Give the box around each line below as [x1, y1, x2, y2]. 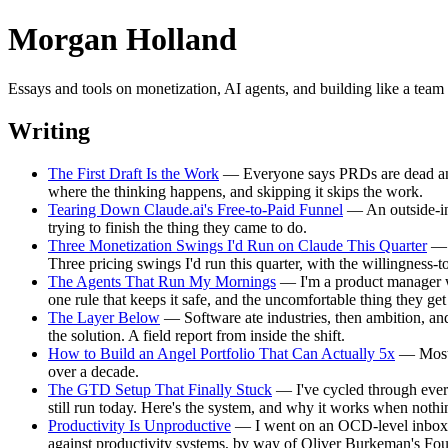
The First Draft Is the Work [48, 164, 219, 182]
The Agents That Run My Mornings [48, 272, 276, 290]
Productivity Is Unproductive [48, 416, 231, 434]
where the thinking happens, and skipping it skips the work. [48, 182, 423, 200]
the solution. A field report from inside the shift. [48, 326, 345, 344]
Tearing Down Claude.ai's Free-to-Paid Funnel [48, 200, 343, 218]
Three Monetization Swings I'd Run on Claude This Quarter [48, 236, 427, 254]
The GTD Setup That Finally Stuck [48, 380, 272, 398]
